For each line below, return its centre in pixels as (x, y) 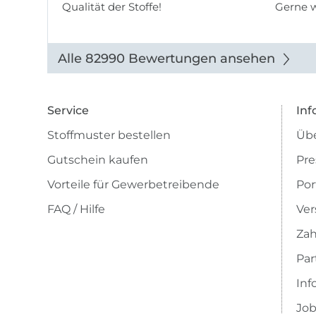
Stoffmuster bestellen (109, 135)
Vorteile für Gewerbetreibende (134, 185)
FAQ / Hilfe (77, 209)
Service (68, 111)
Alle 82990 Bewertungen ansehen (167, 59)
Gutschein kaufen (98, 160)
